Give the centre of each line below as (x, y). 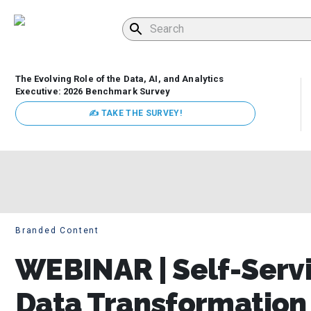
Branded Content (57, 231)
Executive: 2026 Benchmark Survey (93, 92)
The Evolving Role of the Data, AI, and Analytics (119, 79)
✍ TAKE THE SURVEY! (135, 114)
